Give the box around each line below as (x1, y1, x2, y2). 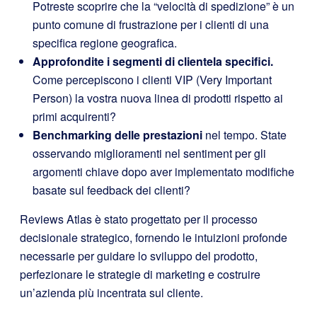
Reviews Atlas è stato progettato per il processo (20, 211, 258, 228)
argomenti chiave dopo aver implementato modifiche (33, 163, 294, 180)
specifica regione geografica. (33, 35, 177, 52)
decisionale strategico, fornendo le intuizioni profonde (20, 229, 287, 246)
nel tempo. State (202, 127, 287, 144)
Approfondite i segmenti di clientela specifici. (33, 53, 273, 70)
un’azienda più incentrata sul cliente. (20, 284, 203, 301)
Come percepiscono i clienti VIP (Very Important (33, 71, 272, 88)
